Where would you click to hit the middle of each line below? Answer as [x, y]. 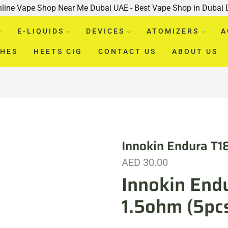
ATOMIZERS [173, 31]
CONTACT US [127, 51]
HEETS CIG [58, 51]
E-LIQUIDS [40, 31]
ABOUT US [195, 51]
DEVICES [105, 31]
